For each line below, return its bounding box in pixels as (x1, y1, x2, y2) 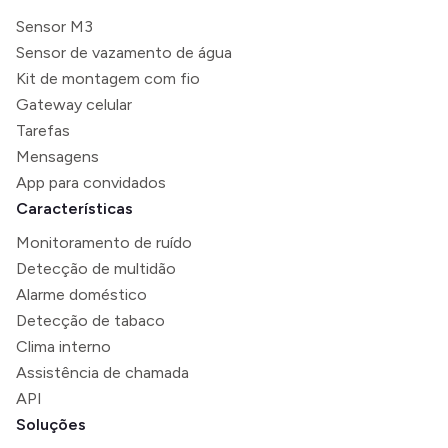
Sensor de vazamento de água (16, 42, 232, 62)
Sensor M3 (16, 16, 93, 36)
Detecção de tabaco (16, 310, 165, 330)
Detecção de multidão (16, 258, 176, 278)
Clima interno (16, 336, 111, 356)
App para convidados (16, 172, 166, 192)
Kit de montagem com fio (16, 68, 200, 88)
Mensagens (16, 146, 99, 166)
